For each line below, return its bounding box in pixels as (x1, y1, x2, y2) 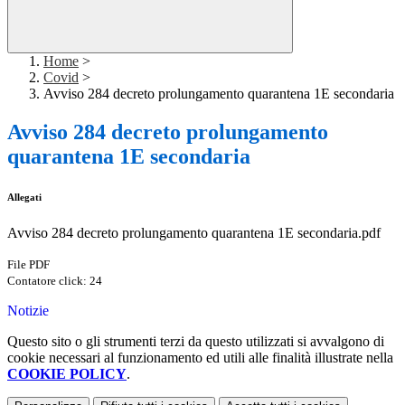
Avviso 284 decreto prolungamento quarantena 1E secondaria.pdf (7, 225, 381, 241)
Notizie (7, 303, 49, 319)
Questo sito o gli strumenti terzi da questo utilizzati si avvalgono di (7, 334, 384, 350)
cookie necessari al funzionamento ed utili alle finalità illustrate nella (7, 350, 393, 366)
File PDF (7, 258, 50, 272)
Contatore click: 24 (7, 274, 102, 288)
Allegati (7, 192, 42, 203)
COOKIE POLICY (7, 366, 127, 382)
